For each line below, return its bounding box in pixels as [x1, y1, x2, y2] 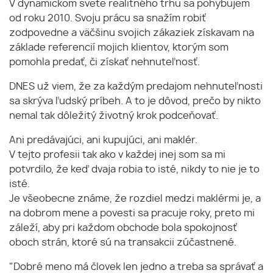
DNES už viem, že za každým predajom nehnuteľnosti [9, 82, 263, 92]
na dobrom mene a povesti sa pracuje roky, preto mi [9, 208, 255, 219]
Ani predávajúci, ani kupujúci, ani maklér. [9, 135, 197, 146]
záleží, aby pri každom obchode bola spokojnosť [9, 223, 237, 233]
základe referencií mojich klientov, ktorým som [9, 43, 229, 53]
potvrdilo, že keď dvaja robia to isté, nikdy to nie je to [9, 165, 260, 175]
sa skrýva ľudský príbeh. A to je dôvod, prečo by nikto [9, 96, 261, 107]
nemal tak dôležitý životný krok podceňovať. [9, 111, 218, 121]
